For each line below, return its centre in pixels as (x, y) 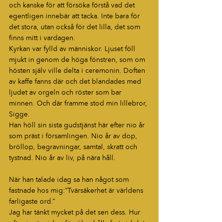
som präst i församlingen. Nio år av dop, (74, 136)
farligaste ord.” (32, 201)
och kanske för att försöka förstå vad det (73, 5)
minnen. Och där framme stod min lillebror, (79, 103)
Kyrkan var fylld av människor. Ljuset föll (73, 49)
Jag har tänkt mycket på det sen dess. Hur (76, 212)
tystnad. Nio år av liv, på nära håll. (62, 158)
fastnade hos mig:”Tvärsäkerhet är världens (77, 191)
